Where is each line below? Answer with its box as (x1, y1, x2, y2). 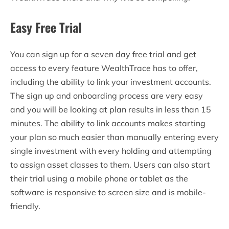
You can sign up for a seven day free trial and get (10, 49, 196, 59)
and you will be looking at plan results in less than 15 (10, 104, 211, 114)
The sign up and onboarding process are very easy (10, 90, 203, 101)
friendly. (10, 200, 40, 211)
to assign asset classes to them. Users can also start (10, 159, 210, 170)
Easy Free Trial (10, 17, 82, 36)
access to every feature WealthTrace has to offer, (10, 62, 198, 73)
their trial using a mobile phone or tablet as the (10, 173, 188, 184)
